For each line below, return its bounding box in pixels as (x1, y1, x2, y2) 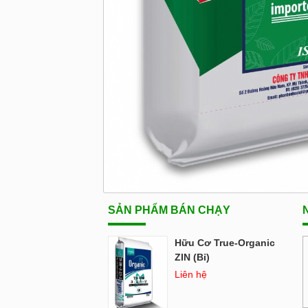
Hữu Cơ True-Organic (175, 236, 275, 248)
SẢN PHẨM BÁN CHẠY (108, 203, 230, 216)
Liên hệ (175, 268, 207, 280)
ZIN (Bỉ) (175, 251, 210, 263)
